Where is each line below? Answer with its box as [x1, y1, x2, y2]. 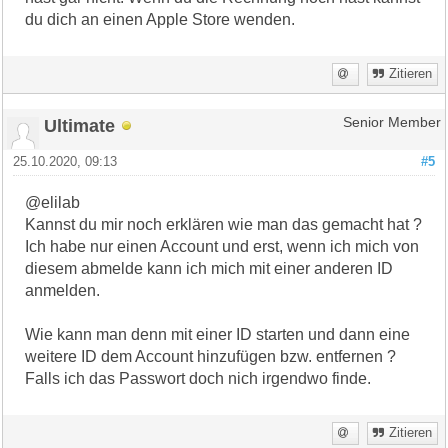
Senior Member [342, 114, 441, 130]
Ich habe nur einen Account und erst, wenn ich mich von [25, 237, 420, 255]
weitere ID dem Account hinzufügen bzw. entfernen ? [25, 347, 397, 365]
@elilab [25, 193, 81, 211]
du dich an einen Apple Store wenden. [25, 10, 296, 28]
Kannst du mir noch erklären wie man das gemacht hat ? [25, 215, 423, 233]
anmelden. [25, 281, 101, 299]
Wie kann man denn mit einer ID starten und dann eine [25, 325, 411, 343]
